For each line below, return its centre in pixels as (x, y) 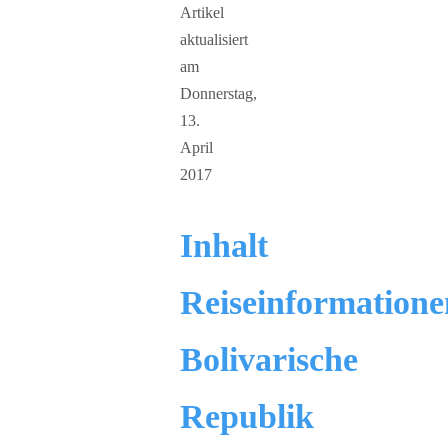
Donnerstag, (218, 94)
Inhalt (224, 245)
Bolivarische (269, 359)
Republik (247, 416)
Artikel (202, 13)
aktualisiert (214, 40)
